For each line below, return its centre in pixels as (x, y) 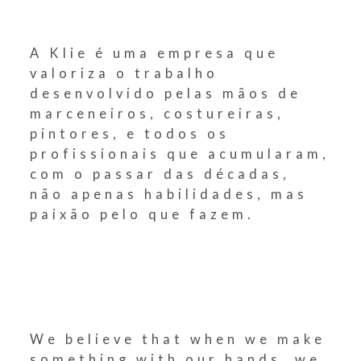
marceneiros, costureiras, (158, 114)
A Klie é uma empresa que (155, 53)
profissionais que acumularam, (180, 154)
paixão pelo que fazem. (143, 214)
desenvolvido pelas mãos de (166, 93)
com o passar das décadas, (160, 174)
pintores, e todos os (130, 134)
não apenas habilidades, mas (169, 194)
